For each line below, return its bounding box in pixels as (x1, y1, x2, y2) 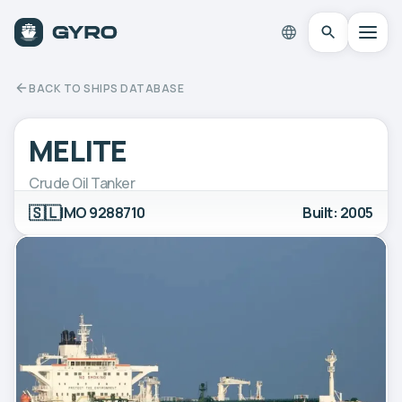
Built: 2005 (302, 202, 373, 223)
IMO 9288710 (60, 202, 145, 223)
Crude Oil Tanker (29, 172, 135, 193)
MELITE (29, 130, 127, 170)
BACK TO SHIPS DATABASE (29, 80, 184, 96)
